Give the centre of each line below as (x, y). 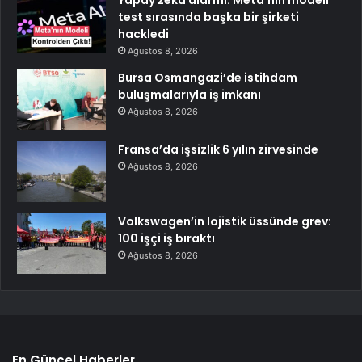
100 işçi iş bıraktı (166, 238)
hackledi (143, 34)
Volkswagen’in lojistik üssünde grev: (225, 221)
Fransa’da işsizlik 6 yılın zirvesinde (218, 149)
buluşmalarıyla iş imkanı (189, 94)
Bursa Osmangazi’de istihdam (208, 77)
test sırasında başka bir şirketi (208, 17)
